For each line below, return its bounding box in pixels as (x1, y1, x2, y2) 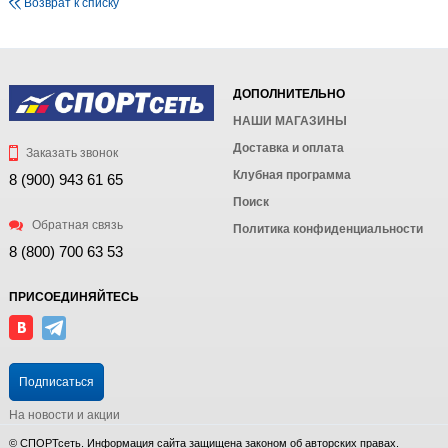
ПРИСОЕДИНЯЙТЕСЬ (9, 290, 139, 305)
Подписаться (19, 375, 94, 390)
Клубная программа (233, 168, 351, 183)
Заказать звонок (23, 146, 119, 161)
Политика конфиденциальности (233, 222, 423, 237)
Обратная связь (29, 218, 124, 233)
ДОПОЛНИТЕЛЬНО (233, 87, 345, 102)
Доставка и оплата (233, 141, 344, 156)
